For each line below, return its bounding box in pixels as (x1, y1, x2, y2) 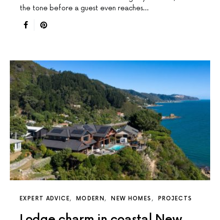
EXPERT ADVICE (20, 195, 70, 202)
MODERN (76, 195, 105, 202)
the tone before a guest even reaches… (20, 3, 148, 12)
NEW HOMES (111, 195, 152, 202)
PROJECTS (158, 195, 192, 202)
